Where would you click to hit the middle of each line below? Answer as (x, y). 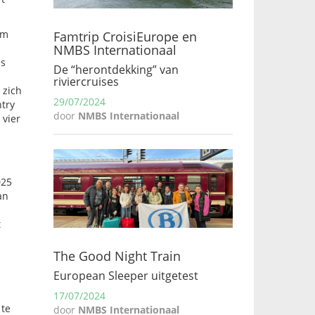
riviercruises (86, 82)
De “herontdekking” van (116, 70)
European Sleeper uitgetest (126, 276)
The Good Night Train (117, 256)
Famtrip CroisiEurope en (125, 37)
